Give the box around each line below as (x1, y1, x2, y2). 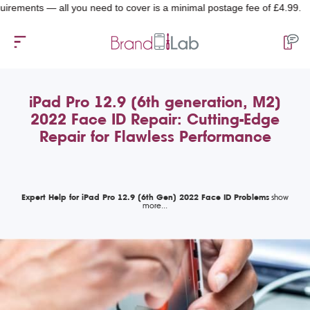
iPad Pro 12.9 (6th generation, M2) (29, 93, 281, 111)
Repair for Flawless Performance (39, 127, 271, 145)
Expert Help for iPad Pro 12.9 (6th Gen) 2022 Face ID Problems (21, 192, 269, 202)
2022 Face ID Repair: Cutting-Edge (30, 110, 280, 128)
